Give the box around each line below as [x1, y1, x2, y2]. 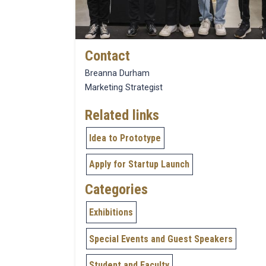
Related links [85, 107, 159, 123]
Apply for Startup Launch [89, 159, 190, 170]
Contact [85, 47, 130, 64]
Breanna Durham [85, 68, 152, 78]
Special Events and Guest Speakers [89, 233, 233, 245]
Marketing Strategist [85, 83, 163, 93]
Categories [85, 181, 148, 198]
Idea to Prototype [89, 132, 161, 144]
